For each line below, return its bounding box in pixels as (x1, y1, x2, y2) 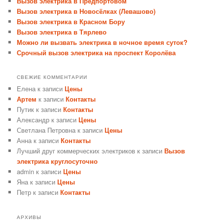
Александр (17, 115, 50, 125)
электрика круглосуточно (17, 156, 98, 166)
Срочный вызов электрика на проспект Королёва (17, 47, 176, 57)
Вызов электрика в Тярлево (17, 27, 107, 37)
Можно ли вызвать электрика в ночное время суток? (17, 37, 188, 47)
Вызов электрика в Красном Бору (17, 16, 125, 26)
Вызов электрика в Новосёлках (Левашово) (17, 6, 156, 16)
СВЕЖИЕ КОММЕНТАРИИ (17, 74, 88, 81)
